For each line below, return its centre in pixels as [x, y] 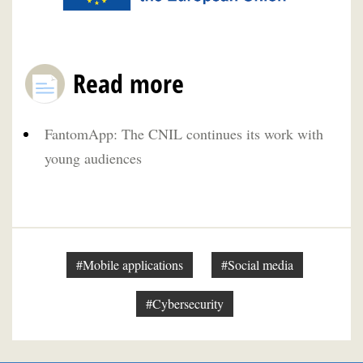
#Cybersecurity [184, 304]
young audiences [93, 158]
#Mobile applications [129, 265]
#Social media [257, 265]
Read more [128, 83]
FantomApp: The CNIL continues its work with [184, 134]
